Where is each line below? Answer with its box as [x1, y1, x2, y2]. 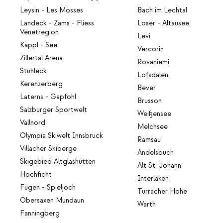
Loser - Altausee [137, 18, 190, 28]
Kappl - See [20, 40, 57, 50]
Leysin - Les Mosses [20, 5, 83, 15]
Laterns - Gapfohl [20, 92, 76, 102]
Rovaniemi [137, 57, 170, 67]
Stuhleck [20, 66, 47, 76]
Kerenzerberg [20, 79, 63, 89]
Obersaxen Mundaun [20, 196, 84, 205]
